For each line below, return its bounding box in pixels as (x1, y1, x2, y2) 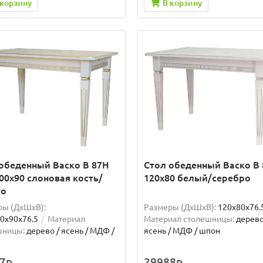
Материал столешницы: (143, 214, 234, 224)
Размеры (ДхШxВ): (143, 203, 216, 213)
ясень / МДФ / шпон (143, 226, 220, 236)
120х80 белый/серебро (143, 173, 251, 184)
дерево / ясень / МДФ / (26, 226, 114, 236)
